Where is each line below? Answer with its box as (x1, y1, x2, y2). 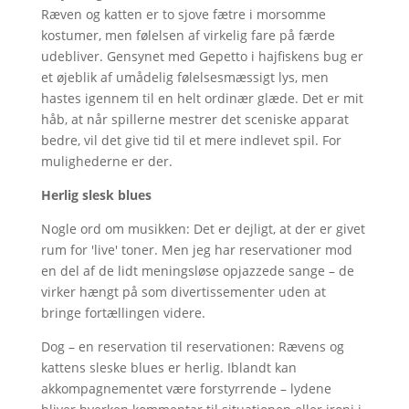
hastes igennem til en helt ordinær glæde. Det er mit (40, 89, 363, 107)
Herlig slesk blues (40, 185, 152, 204)
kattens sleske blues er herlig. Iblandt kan (40, 358, 297, 376)
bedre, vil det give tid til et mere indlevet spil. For (40, 131, 341, 149)
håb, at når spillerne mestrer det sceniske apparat (40, 110, 349, 128)
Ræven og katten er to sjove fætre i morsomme (40, 5, 326, 23)
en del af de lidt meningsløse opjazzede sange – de (40, 261, 354, 279)
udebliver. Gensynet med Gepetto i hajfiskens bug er (40, 47, 363, 65)
